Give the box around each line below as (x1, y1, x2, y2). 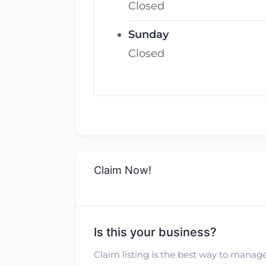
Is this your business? (94, 225, 217, 239)
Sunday (128, 28, 169, 41)
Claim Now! (94, 164, 151, 176)
